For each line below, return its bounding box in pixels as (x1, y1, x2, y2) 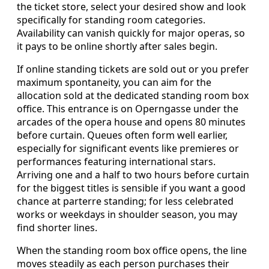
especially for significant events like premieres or (17, 141, 239, 155)
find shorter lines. (17, 220, 97, 234)
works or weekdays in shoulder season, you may (17, 207, 237, 221)
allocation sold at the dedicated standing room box (17, 88, 249, 102)
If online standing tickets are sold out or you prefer (17, 62, 249, 76)
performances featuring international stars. (17, 154, 216, 168)
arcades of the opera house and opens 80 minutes (17, 115, 246, 128)
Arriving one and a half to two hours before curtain (17, 168, 249, 181)
